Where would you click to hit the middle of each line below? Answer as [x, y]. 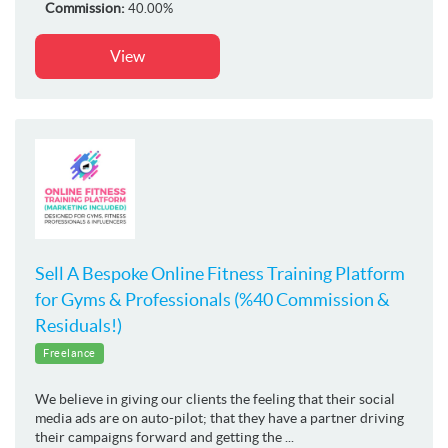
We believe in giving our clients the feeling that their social [215, 398]
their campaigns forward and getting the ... [164, 436]
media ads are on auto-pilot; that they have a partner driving [219, 417]
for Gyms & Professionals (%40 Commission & [212, 299]
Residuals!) [78, 325]
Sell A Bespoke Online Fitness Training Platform [220, 273]
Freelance [69, 352]
